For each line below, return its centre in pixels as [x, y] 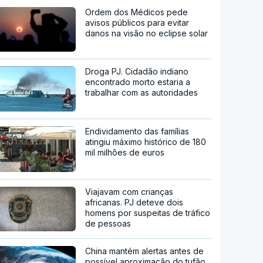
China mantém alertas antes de [145, 251]
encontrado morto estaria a [138, 82]
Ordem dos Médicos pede [137, 12]
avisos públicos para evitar [137, 22]
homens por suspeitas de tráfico [148, 213]
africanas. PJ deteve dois [134, 203]
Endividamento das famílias [137, 131]
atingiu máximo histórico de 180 [146, 142]
